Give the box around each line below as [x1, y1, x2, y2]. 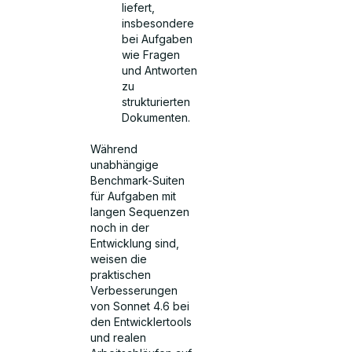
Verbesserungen [90, 284, 178, 298]
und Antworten [122, 64, 198, 78]
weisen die [90, 252, 148, 266]
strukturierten [122, 95, 191, 109]
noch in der [90, 221, 150, 235]
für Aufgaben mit [90, 189, 177, 203]
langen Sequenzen [90, 205, 190, 219]
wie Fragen [122, 48, 181, 62]
